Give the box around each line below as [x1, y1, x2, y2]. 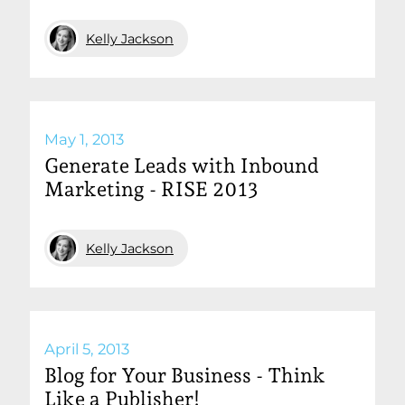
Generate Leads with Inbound [44, 154, 319, 178]
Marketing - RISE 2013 [44, 177, 259, 202]
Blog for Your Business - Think [44, 363, 325, 388]
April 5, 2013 [44, 340, 129, 359]
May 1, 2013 [44, 130, 124, 149]
